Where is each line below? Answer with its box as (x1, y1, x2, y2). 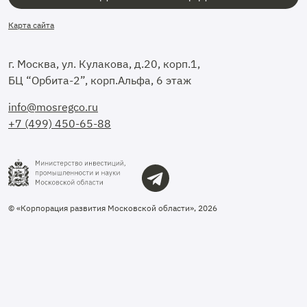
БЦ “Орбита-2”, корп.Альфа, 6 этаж (8, 73, 191, 87)
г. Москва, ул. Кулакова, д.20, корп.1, (8, 56, 200, 71)
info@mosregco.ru (8, 99, 98, 114)
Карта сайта (8, 19, 54, 30)
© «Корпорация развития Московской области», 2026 (8, 202, 217, 213)
